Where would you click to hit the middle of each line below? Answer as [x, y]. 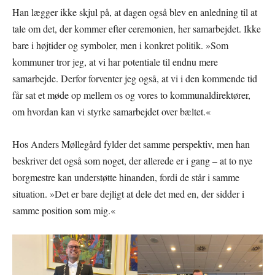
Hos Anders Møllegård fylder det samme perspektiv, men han [131, 144]
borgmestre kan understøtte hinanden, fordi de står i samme [126, 177]
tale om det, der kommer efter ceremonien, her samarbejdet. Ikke [137, 29]
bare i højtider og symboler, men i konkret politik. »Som [120, 45]
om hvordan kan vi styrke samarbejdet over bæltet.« [111, 112]
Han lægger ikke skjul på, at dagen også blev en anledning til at [135, 12]
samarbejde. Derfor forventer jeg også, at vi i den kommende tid [135, 79]
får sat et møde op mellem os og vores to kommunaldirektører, [131, 95]
